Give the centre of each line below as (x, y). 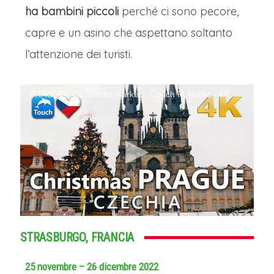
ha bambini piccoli (72, 11)
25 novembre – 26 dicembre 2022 (92, 267)
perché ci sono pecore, (179, 11)
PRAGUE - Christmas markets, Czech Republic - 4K (129, 94)
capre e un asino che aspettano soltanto (129, 33)
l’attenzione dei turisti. (79, 54)
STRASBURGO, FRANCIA (77, 237)
